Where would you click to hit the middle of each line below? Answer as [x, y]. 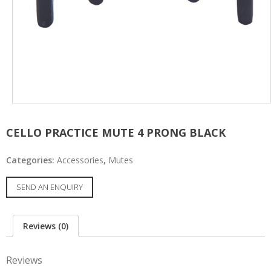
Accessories [80, 160]
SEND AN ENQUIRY [50, 187]
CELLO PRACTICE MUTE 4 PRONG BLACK [116, 132]
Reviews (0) [46, 226]
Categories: [31, 160]
